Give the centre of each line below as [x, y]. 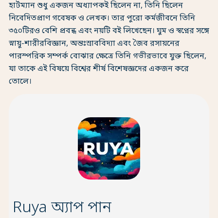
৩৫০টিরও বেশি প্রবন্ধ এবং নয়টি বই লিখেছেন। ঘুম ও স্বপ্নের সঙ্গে [109, 31]
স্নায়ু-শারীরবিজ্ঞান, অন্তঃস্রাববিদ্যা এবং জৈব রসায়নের [94, 44]
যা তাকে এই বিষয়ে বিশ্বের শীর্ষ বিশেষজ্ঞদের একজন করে [99, 69]
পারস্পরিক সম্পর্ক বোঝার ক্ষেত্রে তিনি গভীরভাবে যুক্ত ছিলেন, [108, 57]
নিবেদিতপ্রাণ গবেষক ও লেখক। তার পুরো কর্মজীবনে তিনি [102, 19]
